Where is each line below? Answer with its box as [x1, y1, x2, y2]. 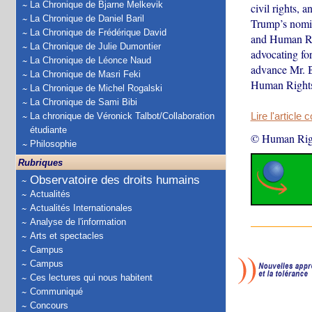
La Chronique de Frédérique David [30, 27, 166, 38]
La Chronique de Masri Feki [30, 69, 141, 79]
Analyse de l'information [30, 217, 126, 227]
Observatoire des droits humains [30, 173, 200, 187]
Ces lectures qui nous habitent [30, 272, 153, 283]
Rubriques [18, 157, 63, 168]
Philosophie [30, 139, 77, 149]
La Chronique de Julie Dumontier [30, 41, 161, 52]
